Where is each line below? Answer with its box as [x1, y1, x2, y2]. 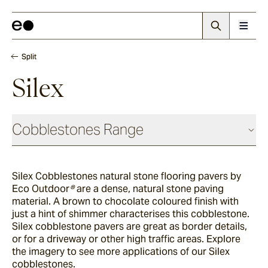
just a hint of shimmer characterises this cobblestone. [12, 208, 249, 220]
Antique [16, 160, 45, 170]
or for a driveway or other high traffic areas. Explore [12, 233, 240, 245]
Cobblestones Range [12, 120, 144, 139]
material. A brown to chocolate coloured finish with [12, 195, 239, 208]
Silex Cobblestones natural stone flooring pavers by [12, 170, 241, 182]
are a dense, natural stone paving [74, 182, 224, 195]
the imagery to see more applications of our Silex [12, 245, 230, 258]
